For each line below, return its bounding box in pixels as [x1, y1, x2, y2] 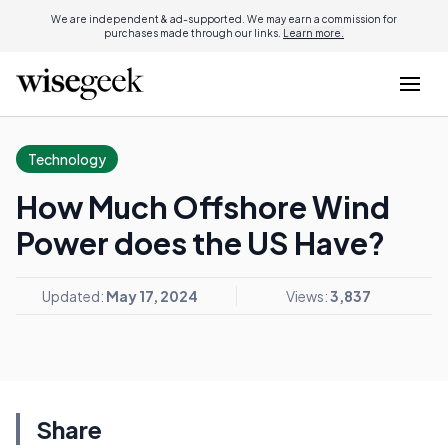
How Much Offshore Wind [16, 188, 390, 226]
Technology [28, 150, 106, 168]
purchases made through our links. [104, 27, 283, 39]
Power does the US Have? [16, 224, 385, 262]
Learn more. [283, 27, 344, 39]
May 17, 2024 [106, 287, 198, 305]
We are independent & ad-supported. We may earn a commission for [51, 13, 397, 25]
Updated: [42, 287, 106, 305]
